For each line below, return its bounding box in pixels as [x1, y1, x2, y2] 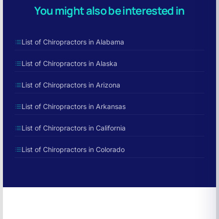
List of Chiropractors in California [22, 124, 126, 132]
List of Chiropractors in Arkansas [22, 102, 126, 110]
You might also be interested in [34, 3, 185, 18]
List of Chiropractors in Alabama [22, 38, 124, 46]
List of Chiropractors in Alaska [22, 59, 117, 67]
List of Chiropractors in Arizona [22, 81, 120, 89]
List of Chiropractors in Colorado [22, 145, 125, 153]
